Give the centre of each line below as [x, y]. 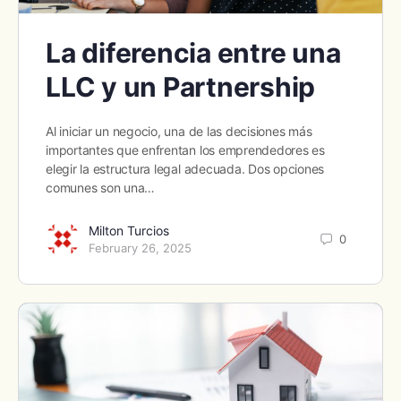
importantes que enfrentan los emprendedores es [185, 150]
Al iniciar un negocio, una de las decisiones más [179, 132]
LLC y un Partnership [181, 87]
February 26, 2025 [140, 248]
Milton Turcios [129, 231]
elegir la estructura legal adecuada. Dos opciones [185, 169]
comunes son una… [101, 188]
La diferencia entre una [193, 53]
